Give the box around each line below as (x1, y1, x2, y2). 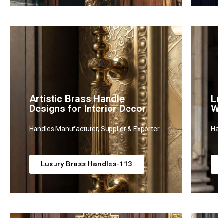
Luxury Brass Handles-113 (41, 160, 132, 168)
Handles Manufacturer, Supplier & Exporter (29, 125, 160, 133)
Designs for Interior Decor (29, 103, 146, 114)
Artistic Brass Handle (29, 93, 125, 105)
